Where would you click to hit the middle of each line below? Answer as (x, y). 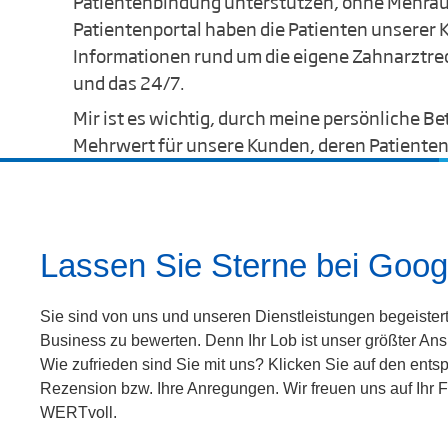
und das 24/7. (129, 81)
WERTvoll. (78, 412)
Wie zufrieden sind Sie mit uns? (152, 364)
